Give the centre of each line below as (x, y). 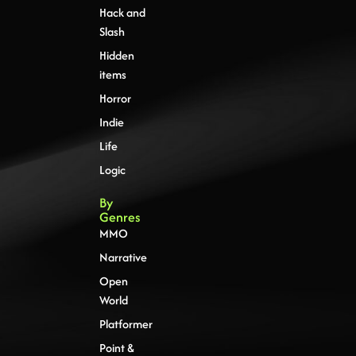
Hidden (116, 56)
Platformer (126, 324)
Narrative (123, 257)
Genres (120, 217)
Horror (115, 99)
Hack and (122, 13)
